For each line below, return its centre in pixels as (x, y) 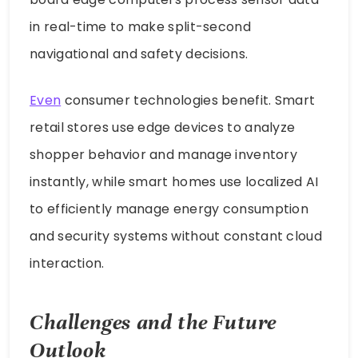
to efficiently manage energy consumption (169, 209)
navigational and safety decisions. (139, 54)
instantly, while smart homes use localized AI (174, 182)
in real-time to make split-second (140, 27)
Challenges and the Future (153, 322)
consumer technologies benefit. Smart (188, 101)
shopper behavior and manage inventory (164, 155)
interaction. (67, 264)
